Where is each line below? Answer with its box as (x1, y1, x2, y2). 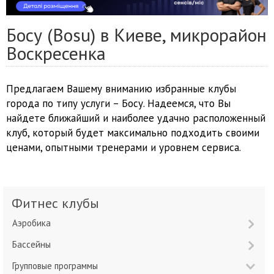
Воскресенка (6, 41, 106, 65)
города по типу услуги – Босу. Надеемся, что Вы (6, 97, 231, 111)
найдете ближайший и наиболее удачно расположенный (6, 111, 265, 125)
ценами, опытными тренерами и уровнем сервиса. (6, 141, 241, 155)
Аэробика (18, 217, 51, 229)
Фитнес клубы (23, 194, 99, 212)
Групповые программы (15, 260, 98, 272)
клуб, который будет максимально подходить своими (6, 126, 259, 140)
